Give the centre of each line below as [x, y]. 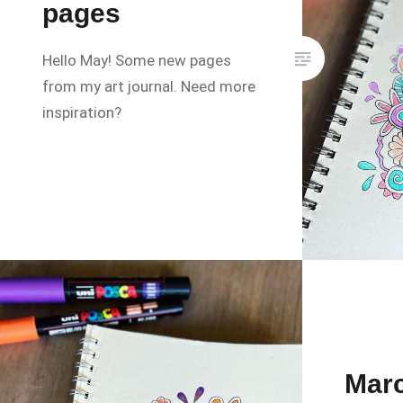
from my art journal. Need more [149, 87]
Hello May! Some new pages [137, 61]
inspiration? [82, 113]
